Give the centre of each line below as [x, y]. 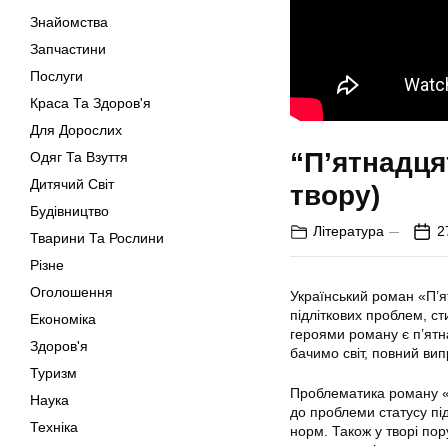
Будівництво [69, 211]
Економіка [63, 319]
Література [348, 231]
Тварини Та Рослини [97, 238]
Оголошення [71, 292]
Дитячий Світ [72, 184]
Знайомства [69, 22]
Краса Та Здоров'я [90, 103]
